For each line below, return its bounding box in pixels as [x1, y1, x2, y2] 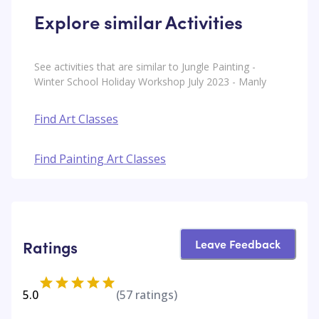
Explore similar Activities [34, 9, 243, 35]
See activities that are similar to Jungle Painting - [34, 59, 256, 73]
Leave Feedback [195, 235, 281, 251]
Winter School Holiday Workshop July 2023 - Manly [34, 74, 266, 88]
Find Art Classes [34, 110, 118, 127]
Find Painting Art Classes [34, 150, 166, 167]
